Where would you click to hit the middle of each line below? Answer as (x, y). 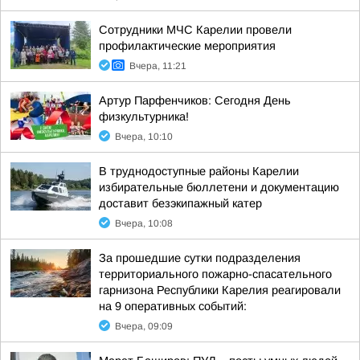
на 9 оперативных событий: (173, 306)
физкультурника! (144, 117)
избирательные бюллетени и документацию (219, 187)
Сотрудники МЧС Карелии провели (195, 30)
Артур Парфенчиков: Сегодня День (195, 100)
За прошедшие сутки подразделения (200, 258)
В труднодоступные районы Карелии (199, 171)
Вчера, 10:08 (144, 223)
